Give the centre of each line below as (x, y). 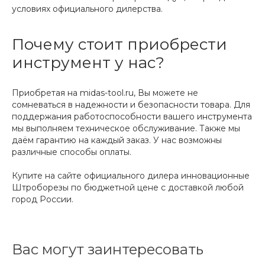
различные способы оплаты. (72, 152)
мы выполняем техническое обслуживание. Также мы (126, 129)
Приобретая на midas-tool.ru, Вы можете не (105, 93)
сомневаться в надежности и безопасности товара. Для (131, 105)
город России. (43, 200)
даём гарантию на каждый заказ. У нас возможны (117, 140)
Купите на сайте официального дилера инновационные (131, 176)
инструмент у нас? (88, 63)
